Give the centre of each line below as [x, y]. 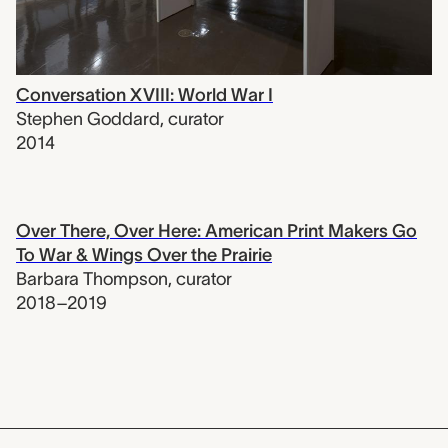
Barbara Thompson [92, 278]
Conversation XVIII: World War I [144, 94]
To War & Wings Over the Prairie [144, 254]
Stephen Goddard [88, 118]
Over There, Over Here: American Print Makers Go [216, 230]
